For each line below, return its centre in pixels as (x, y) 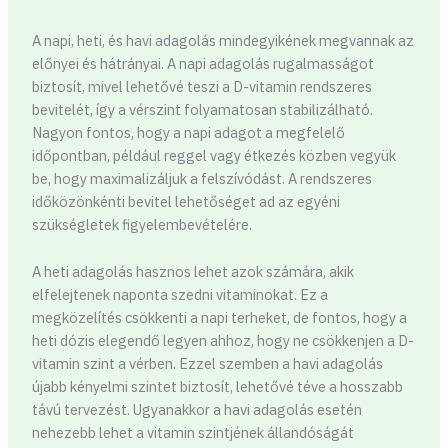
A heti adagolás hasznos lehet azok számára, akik (192, 271)
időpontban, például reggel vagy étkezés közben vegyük (213, 156)
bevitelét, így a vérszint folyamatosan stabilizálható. (202, 110)
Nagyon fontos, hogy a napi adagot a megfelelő (188, 133)
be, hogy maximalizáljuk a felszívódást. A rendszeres (201, 179)
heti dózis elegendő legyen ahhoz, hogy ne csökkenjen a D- (222, 340)
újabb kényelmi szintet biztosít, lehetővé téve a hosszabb (217, 386)
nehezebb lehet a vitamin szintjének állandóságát (192, 432)
